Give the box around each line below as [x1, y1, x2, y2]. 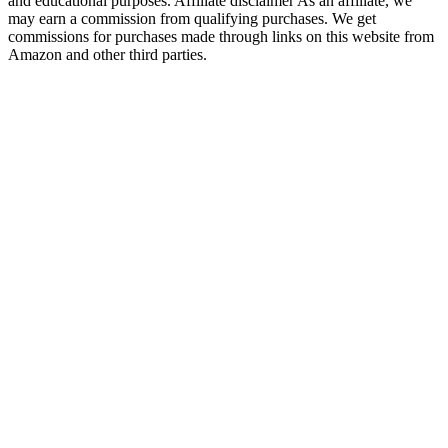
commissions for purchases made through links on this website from [8, 28, 434, 46]
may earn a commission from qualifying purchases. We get [8, 10, 376, 28]
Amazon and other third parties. [8, 46, 207, 64]
